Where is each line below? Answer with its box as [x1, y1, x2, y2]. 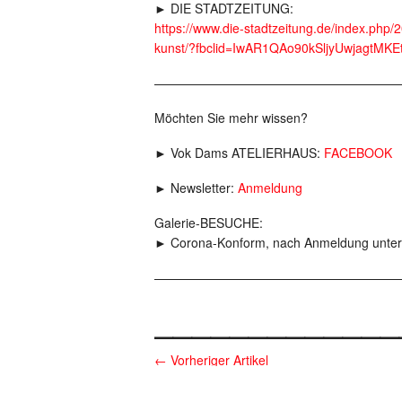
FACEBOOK [324, 143, 392, 162]
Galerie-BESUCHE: [154, 213, 263, 232]
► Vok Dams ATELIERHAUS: [154, 143, 324, 162]
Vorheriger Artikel [167, 350, 268, 369]
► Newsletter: [154, 178, 238, 197]
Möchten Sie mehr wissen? [154, 108, 308, 127]
